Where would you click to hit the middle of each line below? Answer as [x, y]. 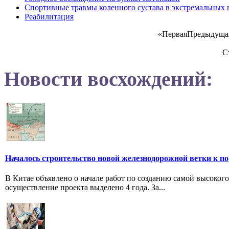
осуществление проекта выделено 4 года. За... [85, 187]
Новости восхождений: [108, 79]
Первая [175, 34]
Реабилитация [49, 17]
